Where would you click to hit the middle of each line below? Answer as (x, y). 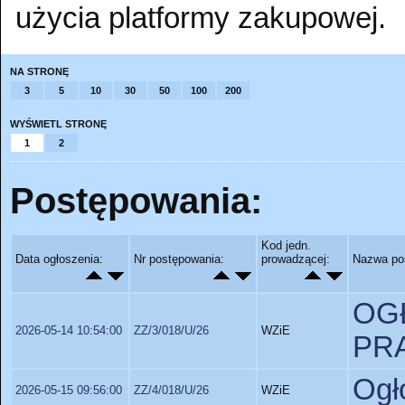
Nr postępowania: (179, 259)
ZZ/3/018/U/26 (171, 330)
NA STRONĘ (39, 71)
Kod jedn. (286, 245)
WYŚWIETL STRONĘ (58, 123)
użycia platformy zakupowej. (201, 18)
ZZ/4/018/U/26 (171, 390)
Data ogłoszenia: (59, 259)
